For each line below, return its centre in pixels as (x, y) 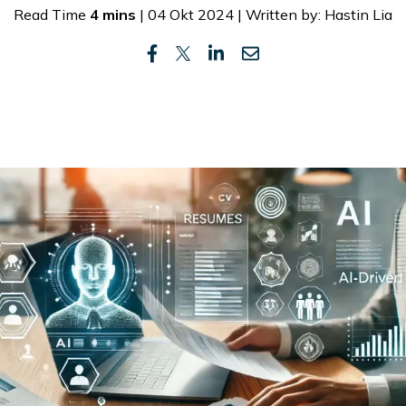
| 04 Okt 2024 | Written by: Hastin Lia (264, 14)
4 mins (113, 14)
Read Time (52, 14)
